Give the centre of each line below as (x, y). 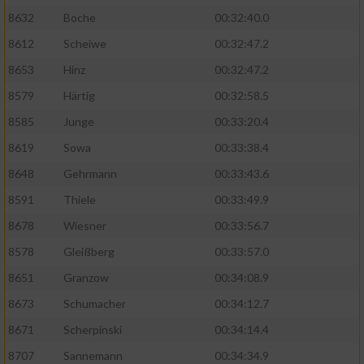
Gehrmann (90, 174)
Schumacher (95, 304)
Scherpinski (93, 330)
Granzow (86, 278)
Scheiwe (85, 44)
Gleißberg (89, 252)
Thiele (80, 200)
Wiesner (85, 226)
